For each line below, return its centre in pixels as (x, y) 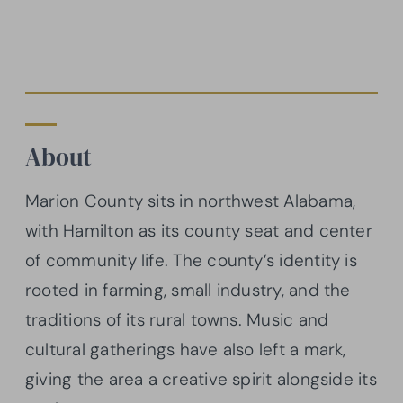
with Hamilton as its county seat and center (199, 230)
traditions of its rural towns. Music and (177, 319)
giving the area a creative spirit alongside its (201, 379)
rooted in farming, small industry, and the (188, 290)
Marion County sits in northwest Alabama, (191, 201)
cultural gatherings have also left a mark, (186, 349)
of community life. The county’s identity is (191, 260)
